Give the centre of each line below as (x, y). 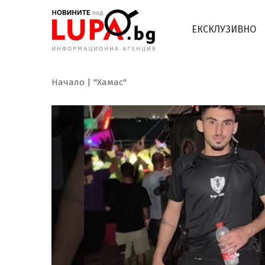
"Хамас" (110, 82)
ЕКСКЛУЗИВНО (224, 29)
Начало (68, 82)
